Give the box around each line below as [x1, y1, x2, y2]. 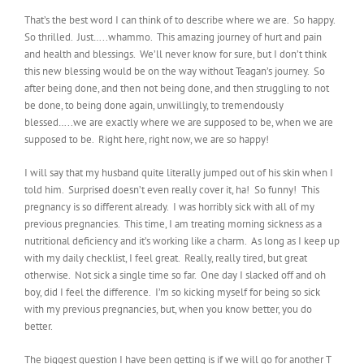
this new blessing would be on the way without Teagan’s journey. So [24, 64, 325, 78]
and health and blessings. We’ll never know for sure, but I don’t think [24, 47, 327, 61]
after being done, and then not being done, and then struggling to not [24, 81, 329, 95]
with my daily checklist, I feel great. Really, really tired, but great [24, 251, 307, 265]
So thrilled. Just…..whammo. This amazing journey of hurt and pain [24, 30, 322, 44]
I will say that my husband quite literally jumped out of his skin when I [24, 166, 333, 180]
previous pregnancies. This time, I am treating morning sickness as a [24, 217, 322, 231]
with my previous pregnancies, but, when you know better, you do [24, 302, 312, 316]
